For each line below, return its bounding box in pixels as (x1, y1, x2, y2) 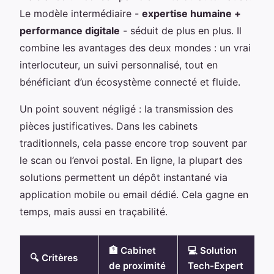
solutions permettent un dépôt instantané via (20, 171, 228, 184)
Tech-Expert (188, 260, 243, 272)
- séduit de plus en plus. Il (120, 24, 242, 37)
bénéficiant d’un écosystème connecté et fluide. (20, 76, 240, 89)
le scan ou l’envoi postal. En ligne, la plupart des (20, 154, 242, 167)
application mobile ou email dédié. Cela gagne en (20, 188, 248, 201)
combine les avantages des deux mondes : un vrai (20, 42, 251, 54)
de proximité (109, 260, 166, 272)
